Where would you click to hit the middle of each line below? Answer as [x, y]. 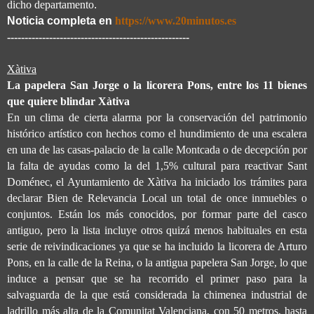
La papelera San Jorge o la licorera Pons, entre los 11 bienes [157, 85]
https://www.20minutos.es [176, 20]
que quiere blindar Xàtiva [68, 101]
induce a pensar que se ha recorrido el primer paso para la [157, 278]
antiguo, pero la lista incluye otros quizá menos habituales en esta [157, 230]
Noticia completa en [61, 20]
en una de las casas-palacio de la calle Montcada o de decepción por [157, 149]
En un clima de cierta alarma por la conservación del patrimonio [157, 117]
